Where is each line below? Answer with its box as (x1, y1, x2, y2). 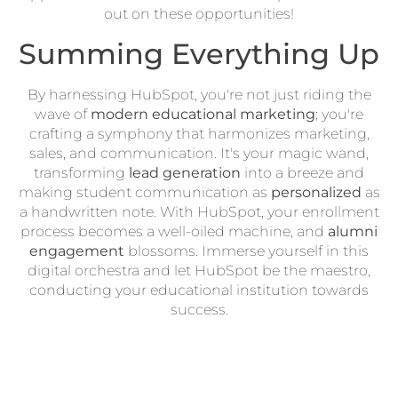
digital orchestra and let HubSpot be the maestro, (28, 261, 370, 279)
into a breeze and (241, 163, 364, 181)
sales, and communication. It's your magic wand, (29, 144, 369, 162)
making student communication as (18, 183, 271, 201)
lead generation (129, 163, 241, 181)
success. (170, 300, 228, 318)
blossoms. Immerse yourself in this (124, 242, 369, 259)
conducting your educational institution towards (29, 281, 369, 298)
